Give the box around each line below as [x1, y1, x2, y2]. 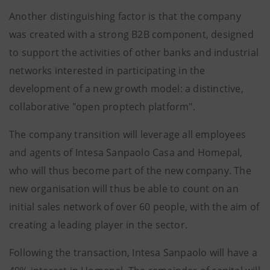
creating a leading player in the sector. [9, 218, 187, 231]
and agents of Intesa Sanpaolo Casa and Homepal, [9, 146, 243, 159]
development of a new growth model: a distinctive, [9, 82, 243, 95]
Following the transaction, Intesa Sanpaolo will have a [9, 246, 257, 259]
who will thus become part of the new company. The [9, 164, 251, 177]
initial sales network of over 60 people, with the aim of [9, 200, 260, 213]
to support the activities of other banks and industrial [9, 46, 259, 59]
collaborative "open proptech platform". [9, 100, 195, 113]
